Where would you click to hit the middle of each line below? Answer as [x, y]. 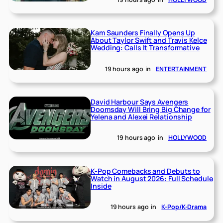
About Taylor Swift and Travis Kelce [149, 40]
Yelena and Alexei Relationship [142, 116]
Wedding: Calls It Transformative [145, 47]
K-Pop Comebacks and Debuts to [146, 171]
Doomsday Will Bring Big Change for [151, 109]
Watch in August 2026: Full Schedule [152, 178]
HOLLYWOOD [187, 138]
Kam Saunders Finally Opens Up [143, 32]
